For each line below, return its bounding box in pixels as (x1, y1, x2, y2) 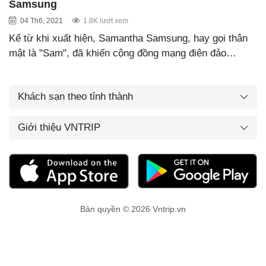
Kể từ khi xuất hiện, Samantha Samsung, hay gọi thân (9, 32, 248, 44)
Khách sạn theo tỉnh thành (18, 90, 133, 102)
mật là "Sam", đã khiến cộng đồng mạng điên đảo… (9, 47, 236, 59)
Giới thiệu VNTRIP (18, 121, 100, 133)
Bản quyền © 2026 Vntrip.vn (80, 204, 186, 214)
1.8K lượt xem (83, 16, 128, 25)
